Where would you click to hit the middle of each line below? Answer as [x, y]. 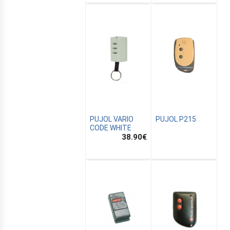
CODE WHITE [111, 128]
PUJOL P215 [176, 119]
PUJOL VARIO [112, 119]
